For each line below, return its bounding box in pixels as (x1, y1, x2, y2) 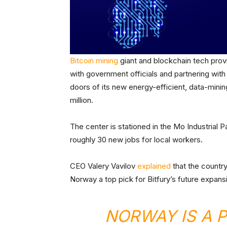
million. (70, 95, 93, 105)
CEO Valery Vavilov (70, 161, 137, 171)
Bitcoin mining (70, 55, 118, 65)
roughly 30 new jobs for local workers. (70, 134, 203, 144)
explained (137, 161, 171, 171)
